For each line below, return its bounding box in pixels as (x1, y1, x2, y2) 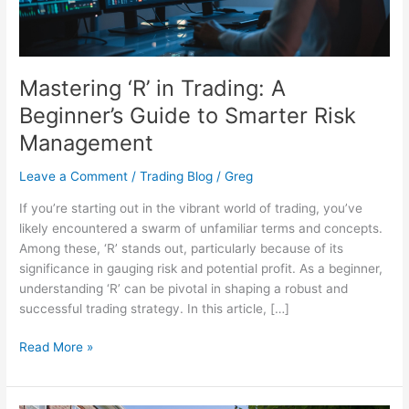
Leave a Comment (19, 168, 129, 184)
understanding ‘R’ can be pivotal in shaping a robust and (19, 280, 349, 296)
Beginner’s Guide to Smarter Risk (19, 102, 357, 130)
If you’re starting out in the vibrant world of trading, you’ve (19, 200, 363, 215)
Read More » (19, 340, 94, 355)
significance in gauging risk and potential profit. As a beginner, (19, 260, 383, 276)
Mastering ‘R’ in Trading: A (19, 75, 287, 102)
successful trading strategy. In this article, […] (19, 300, 290, 316)
